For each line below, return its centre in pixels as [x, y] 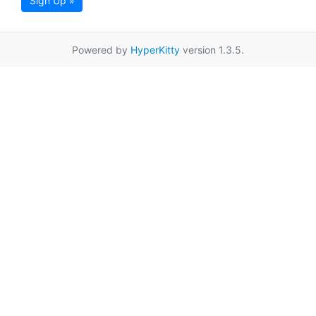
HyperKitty [155, 50]
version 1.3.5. [212, 50]
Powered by [101, 50]
